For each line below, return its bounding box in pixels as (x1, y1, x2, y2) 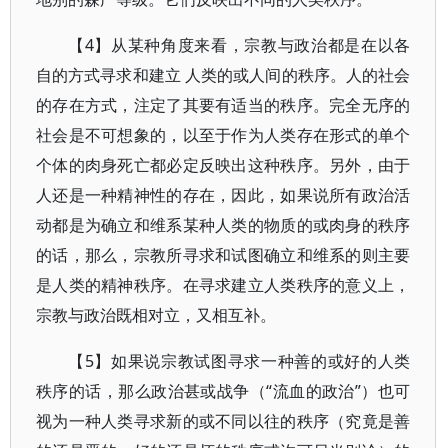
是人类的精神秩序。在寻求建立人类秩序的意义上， (36, 274, 411, 296)
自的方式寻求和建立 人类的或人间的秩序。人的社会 (36, 64, 411, 86)
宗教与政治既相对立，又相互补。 (36, 304, 276, 326)
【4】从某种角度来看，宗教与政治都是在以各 (68, 34, 411, 56)
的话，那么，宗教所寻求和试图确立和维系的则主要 (36, 244, 411, 266)
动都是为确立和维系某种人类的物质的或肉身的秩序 (36, 214, 411, 236)
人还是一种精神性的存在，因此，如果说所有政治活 (36, 184, 411, 206)
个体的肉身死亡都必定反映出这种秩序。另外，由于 (36, 154, 411, 176)
